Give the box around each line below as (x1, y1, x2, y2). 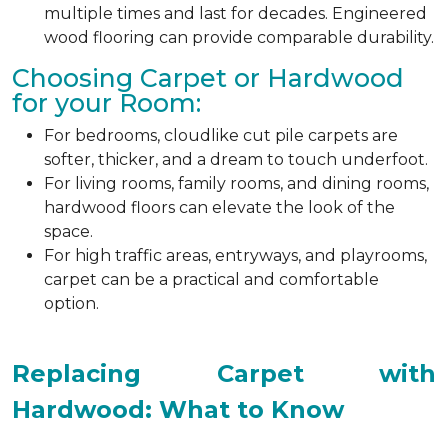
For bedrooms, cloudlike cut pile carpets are (44, 125, 398, 145)
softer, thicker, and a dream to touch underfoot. (44, 149, 428, 169)
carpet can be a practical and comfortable (44, 269, 379, 289)
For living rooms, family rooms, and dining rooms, (44, 173, 429, 193)
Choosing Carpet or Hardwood (12, 62, 404, 93)
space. (44, 221, 93, 241)
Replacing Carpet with (12, 358, 436, 388)
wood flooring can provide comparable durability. (44, 27, 434, 47)
